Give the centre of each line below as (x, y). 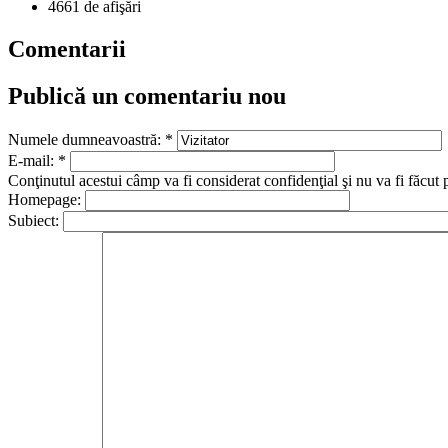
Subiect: (35, 220)
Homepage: (46, 199)
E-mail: (33, 160)
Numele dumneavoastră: (86, 139)
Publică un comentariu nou (147, 95)
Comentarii (67, 48)
